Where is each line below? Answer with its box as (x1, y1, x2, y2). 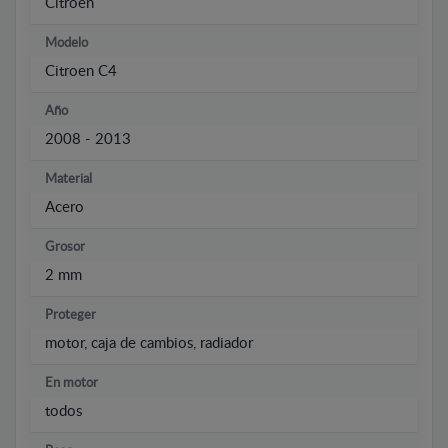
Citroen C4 (45, 63, 117, 79)
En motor (45, 376, 98, 390)
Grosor (45, 240, 85, 254)
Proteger (45, 308, 96, 322)
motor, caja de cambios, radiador (45, 335, 253, 351)
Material (45, 172, 92, 186)
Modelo (45, 36, 88, 50)
